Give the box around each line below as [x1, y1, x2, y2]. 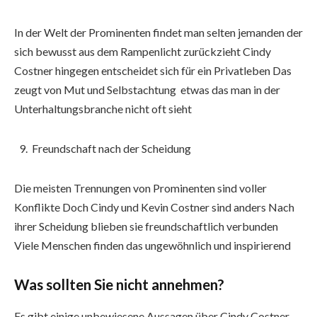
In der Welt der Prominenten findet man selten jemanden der [14, 25, 303, 39]
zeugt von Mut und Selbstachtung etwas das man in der [14, 83, 280, 96]
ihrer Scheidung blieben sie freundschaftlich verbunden [14, 219, 278, 233]
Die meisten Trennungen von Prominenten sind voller [14, 180, 267, 195]
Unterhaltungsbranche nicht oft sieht [14, 102, 192, 115]
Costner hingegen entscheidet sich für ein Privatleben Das [14, 64, 292, 77]
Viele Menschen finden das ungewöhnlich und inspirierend [14, 238, 291, 252]
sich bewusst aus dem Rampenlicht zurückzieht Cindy [14, 45, 271, 58]
